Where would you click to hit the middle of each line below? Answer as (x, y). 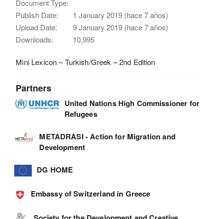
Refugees (81, 114)
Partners (34, 88)
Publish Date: (37, 15)
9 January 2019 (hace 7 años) (121, 27)
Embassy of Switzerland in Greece (90, 193)
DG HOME (55, 169)
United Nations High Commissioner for (132, 103)
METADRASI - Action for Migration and (107, 136)
